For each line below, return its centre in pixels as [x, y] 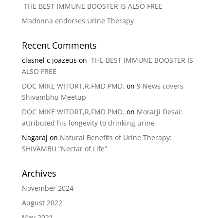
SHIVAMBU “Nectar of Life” [64, 149]
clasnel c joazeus [49, 60]
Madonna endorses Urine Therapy [78, 21]
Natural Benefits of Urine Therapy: [116, 137]
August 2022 [42, 203]
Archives [39, 173]
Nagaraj [35, 137]
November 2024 [47, 188]
